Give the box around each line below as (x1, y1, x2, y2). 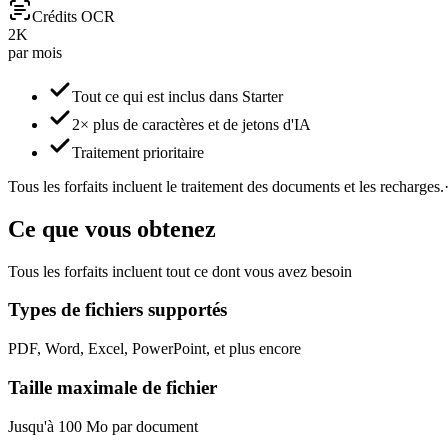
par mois (8, 43, 62, 61)
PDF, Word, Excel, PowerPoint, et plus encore (8, 340, 301, 358)
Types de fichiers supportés (8, 299, 227, 321)
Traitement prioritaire (72, 143, 204, 161)
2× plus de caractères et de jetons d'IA (72, 115, 311, 133)
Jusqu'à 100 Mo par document (8, 417, 198, 435)
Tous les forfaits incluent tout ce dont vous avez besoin (8, 262, 352, 280)
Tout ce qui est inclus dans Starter (72, 87, 283, 105)
